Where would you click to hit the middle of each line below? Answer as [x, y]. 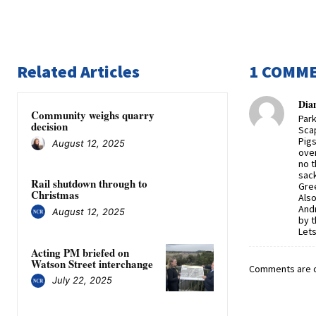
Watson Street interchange [92, 263]
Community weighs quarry [93, 115]
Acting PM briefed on [80, 252]
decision [49, 127]
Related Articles [78, 72]
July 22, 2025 [82, 280]
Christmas [55, 195]
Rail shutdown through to [89, 184]
